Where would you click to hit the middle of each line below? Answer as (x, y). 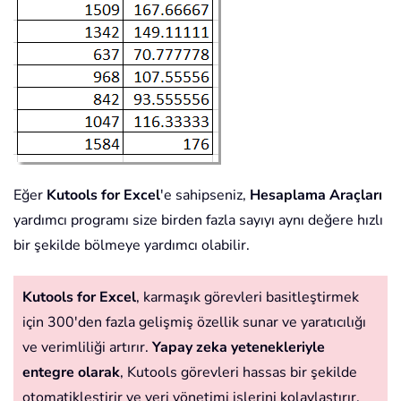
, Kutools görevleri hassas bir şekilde (239, 372)
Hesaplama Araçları (316, 195)
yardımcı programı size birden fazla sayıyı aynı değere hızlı (198, 220)
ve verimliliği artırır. (87, 347)
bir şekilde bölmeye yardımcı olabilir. (132, 245)
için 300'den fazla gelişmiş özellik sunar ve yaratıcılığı (194, 322)
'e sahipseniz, (205, 195)
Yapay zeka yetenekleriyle (239, 347)
